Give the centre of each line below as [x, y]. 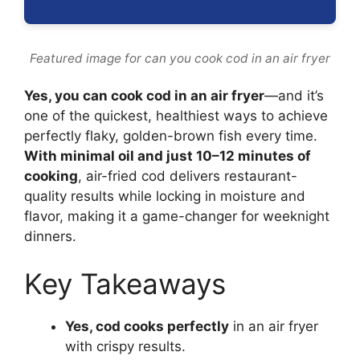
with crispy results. [125, 347]
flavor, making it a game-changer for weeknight [177, 216]
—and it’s [294, 95]
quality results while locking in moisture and [165, 196]
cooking [51, 176]
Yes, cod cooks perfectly [147, 327]
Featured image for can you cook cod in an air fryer [180, 59]
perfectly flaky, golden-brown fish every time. [171, 135]
